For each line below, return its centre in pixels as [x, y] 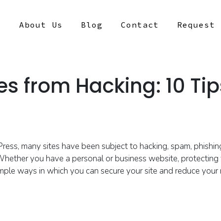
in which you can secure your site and [107, 171]
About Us [41, 25]
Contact [140, 25]
